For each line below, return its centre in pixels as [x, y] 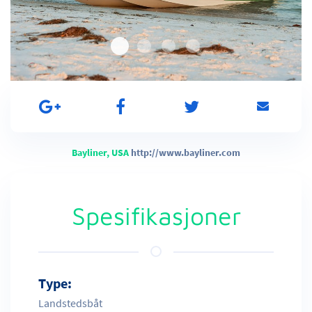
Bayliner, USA [101, 153]
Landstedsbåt [70, 303]
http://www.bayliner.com [186, 153]
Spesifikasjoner [156, 216]
